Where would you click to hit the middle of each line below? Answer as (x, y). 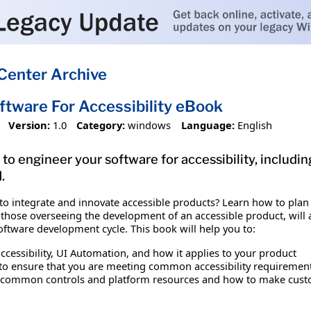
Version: (29, 125)
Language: (208, 125)
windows (150, 125)
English (254, 125)
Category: (101, 125)
